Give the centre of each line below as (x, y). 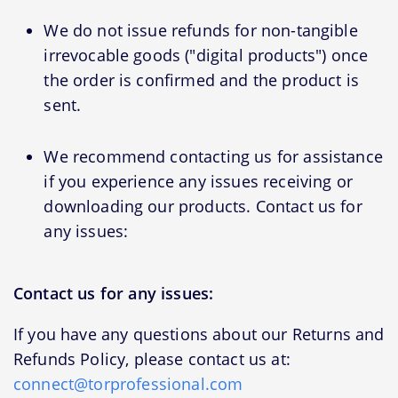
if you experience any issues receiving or (198, 181)
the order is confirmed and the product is (201, 80)
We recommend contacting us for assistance (213, 156)
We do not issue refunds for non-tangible (201, 30)
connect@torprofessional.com (128, 384)
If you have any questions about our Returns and (199, 334)
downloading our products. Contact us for (203, 206)
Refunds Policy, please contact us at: (152, 359)
